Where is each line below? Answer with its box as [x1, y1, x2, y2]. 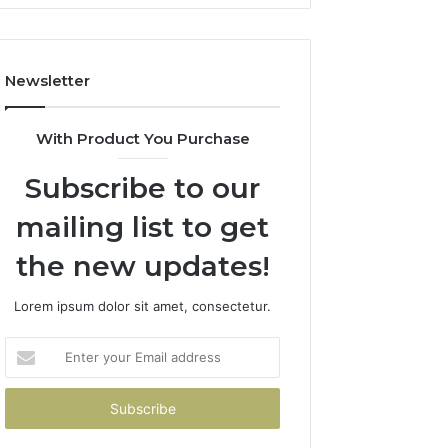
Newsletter [5, 71, 91, 90]
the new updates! [15, 249, 270, 283]
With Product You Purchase [35, 129, 250, 148]
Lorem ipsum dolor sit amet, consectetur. [14, 298, 272, 314]
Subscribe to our [25, 171, 261, 205]
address [4, 401, 55, 417]
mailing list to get [16, 210, 270, 244]
